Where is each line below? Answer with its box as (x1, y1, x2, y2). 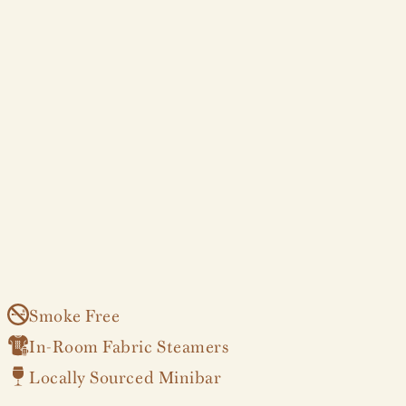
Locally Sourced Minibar (29, 361, 222, 390)
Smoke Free (29, 299, 121, 328)
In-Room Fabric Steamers (29, 330, 229, 359)
